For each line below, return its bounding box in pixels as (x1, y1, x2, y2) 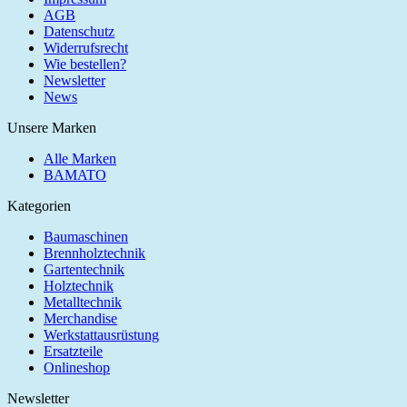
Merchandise (44, 310, 117, 326)
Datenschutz (44, 23, 114, 39)
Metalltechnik (44, 293, 122, 310)
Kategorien (7, 197, 71, 213)
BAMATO (44, 166, 106, 183)
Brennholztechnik (44, 244, 145, 261)
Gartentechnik (44, 261, 124, 277)
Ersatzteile (44, 342, 103, 359)
